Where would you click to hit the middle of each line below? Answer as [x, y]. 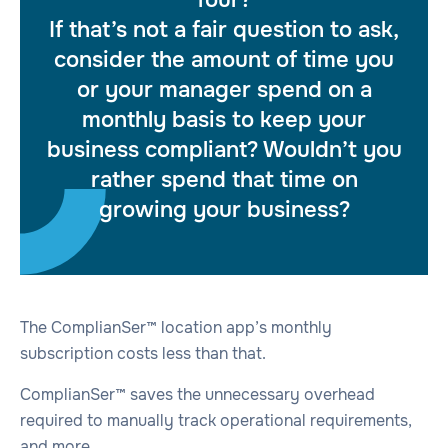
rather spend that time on [224, 179]
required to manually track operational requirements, [216, 420]
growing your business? [224, 209]
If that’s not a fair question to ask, [224, 29]
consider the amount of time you [224, 59]
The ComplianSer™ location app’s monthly [176, 327]
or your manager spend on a [224, 89]
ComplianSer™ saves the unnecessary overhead [197, 394]
